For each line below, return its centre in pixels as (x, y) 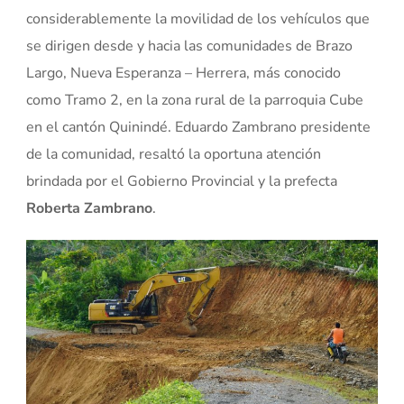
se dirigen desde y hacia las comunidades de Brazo (190, 46)
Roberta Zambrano (90, 208)
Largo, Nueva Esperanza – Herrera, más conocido (184, 73)
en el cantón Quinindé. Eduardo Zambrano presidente (199, 127)
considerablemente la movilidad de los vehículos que (198, 19)
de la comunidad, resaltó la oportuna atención (174, 154)
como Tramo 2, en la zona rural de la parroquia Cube (195, 100)
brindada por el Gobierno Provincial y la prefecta (182, 181)
